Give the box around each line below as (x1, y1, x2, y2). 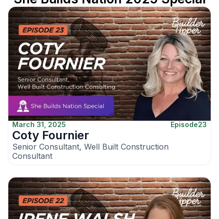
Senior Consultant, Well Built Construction (12, 142, 169, 152)
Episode (171, 120, 198, 129)
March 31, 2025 (12, 120, 66, 129)
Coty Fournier (12, 128, 89, 143)
